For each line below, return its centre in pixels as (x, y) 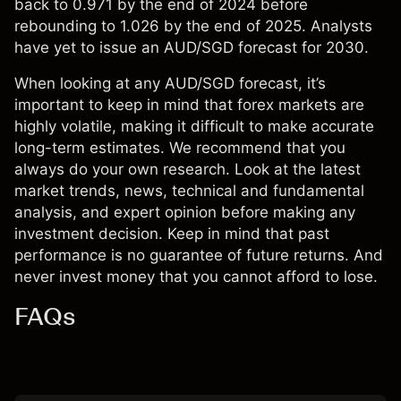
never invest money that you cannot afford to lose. (196, 277)
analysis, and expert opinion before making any (185, 213)
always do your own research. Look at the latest (188, 170)
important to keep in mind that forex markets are (189, 105)
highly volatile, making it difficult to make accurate (194, 127)
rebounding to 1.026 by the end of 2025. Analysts (193, 26)
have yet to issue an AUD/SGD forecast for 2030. (192, 48)
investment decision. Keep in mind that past (172, 234)
